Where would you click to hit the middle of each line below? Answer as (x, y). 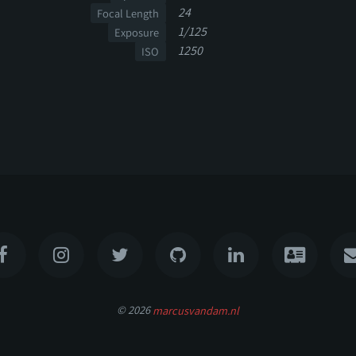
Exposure (137, 33)
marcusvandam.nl (196, 310)
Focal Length (128, 14)
